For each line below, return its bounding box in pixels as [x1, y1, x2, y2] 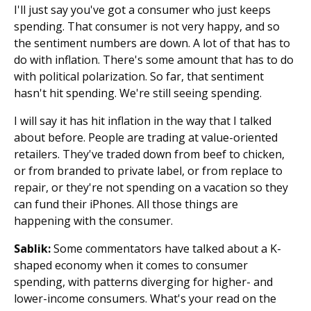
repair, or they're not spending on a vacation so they [14, 180, 288, 195]
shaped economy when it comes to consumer [14, 258, 248, 273]
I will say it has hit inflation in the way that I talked [14, 113, 271, 128]
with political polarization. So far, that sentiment [14, 69, 264, 84]
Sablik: [14, 241, 51, 256]
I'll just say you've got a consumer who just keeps [14, 2, 271, 17]
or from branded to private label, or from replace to [14, 163, 283, 178]
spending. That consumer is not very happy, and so [14, 19, 280, 34]
